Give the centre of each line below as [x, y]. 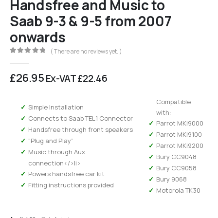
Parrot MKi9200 [180, 145]
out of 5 [26, 59]
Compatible [173, 101]
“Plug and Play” [51, 140]
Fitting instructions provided [71, 185]
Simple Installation [56, 107]
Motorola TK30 [178, 190]
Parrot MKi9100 [179, 134]
